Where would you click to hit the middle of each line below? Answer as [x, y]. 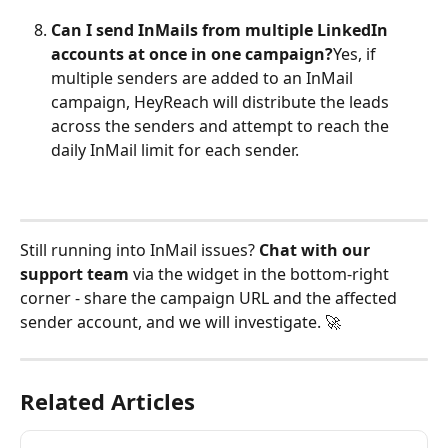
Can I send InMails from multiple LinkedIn [221, 30]
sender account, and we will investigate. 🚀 [180, 321]
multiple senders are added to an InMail [204, 78]
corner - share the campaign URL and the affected [210, 297]
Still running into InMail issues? [139, 249]
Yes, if [356, 54]
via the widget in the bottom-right [261, 273]
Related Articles [107, 400]
